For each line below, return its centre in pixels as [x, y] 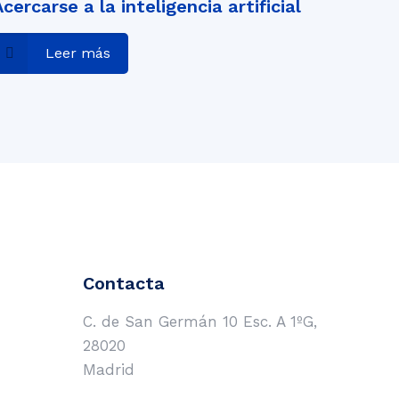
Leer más [78, 53]
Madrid [109, 370]
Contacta [124, 283]
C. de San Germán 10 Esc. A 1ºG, [200, 322]
